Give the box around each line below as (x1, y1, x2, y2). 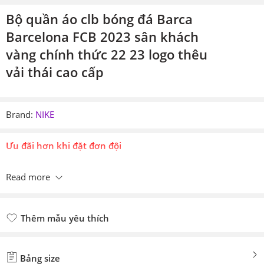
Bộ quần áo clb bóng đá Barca (6, 11, 193, 28)
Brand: (6, 109, 33, 120)
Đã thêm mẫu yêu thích (21, 226, 122, 238)
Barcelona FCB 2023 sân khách (6, 28, 199, 45)
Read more (6, 171, 50, 183)
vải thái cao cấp (6, 64, 104, 81)
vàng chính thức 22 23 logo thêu (6, 46, 207, 63)
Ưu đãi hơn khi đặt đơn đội (6, 140, 121, 151)
